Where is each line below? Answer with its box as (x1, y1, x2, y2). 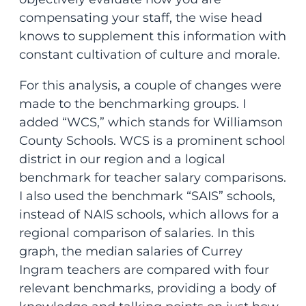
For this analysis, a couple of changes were (18, 78, 281, 94)
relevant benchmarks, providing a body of (18, 281, 276, 296)
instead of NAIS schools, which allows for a (18, 207, 279, 223)
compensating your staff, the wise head (18, 10, 262, 26)
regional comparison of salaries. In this (18, 225, 255, 241)
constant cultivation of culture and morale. (18, 47, 280, 63)
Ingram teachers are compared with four (18, 262, 269, 278)
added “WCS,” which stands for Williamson (18, 115, 283, 130)
